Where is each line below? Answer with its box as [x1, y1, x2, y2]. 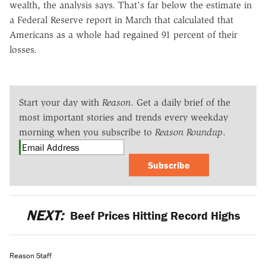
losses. [9, 43, 37, 55]
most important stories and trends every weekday [19, 111, 228, 123]
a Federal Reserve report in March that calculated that [9, 14, 233, 26]
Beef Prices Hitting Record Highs [67, 207, 240, 223]
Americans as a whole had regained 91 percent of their [9, 28, 237, 40]
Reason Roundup [155, 126, 223, 138]
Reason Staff [9, 251, 52, 261]
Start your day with [19, 96, 102, 108]
